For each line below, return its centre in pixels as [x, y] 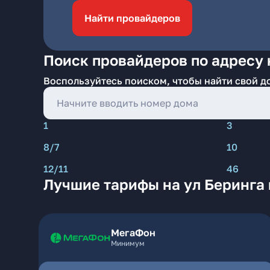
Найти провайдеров [132, 18]
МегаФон [133, 233]
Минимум [128, 243]
